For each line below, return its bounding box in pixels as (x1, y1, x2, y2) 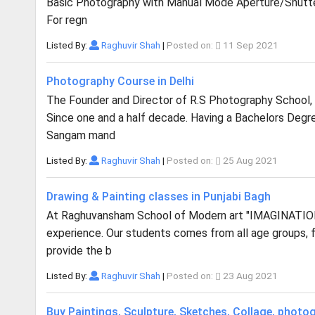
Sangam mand (46, 129, 115, 142)
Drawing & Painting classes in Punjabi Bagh (46, 190, 271, 203)
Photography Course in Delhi (46, 75, 194, 88)
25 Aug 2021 (220, 155, 278, 166)
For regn (46, 13, 87, 27)
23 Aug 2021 (220, 270, 278, 281)
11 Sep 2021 (220, 39, 278, 51)
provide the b (46, 244, 112, 257)
